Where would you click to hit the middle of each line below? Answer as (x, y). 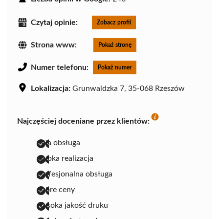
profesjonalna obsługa (75, 174)
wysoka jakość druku (72, 205)
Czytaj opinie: (54, 22)
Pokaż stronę (115, 45)
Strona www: (54, 45)
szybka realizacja (65, 158)
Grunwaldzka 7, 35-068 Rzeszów (128, 88)
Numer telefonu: (60, 67)
